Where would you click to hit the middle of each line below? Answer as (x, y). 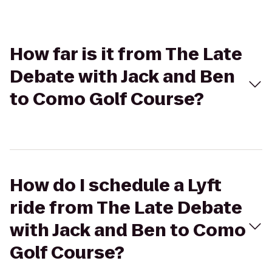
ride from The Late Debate (126, 208)
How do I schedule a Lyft (116, 185)
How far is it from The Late (126, 54)
